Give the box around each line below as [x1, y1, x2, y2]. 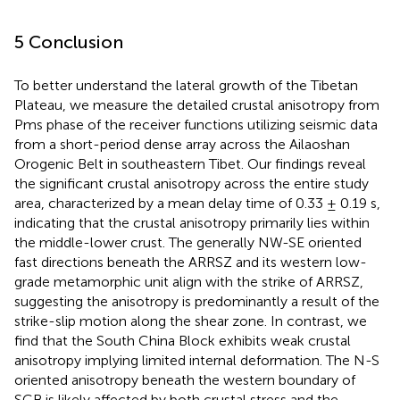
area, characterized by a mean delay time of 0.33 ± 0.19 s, [14, 195, 380, 212]
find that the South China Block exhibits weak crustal [14, 332, 351, 350]
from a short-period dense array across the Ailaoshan [14, 136, 350, 154]
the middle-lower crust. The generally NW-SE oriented [14, 234, 362, 252]
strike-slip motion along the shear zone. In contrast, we [14, 312, 367, 330]
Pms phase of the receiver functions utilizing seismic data [14, 116, 378, 134]
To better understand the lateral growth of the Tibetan [14, 77, 358, 95]
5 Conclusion [14, 31, 123, 54]
